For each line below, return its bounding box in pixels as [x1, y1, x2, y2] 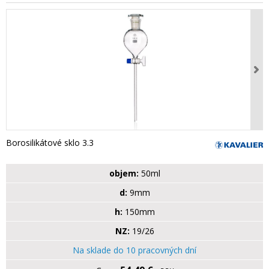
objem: [109, 168, 139, 180]
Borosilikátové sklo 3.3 [6, 137, 94, 149]
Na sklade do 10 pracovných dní [73, 244, 196, 256]
